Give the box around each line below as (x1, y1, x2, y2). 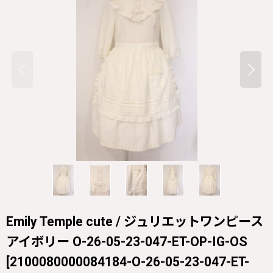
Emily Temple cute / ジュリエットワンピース (6, 213, 263, 229)
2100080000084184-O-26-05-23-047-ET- (10, 253, 249, 269)
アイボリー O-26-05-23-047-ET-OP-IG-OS (6, 233, 247, 249)
